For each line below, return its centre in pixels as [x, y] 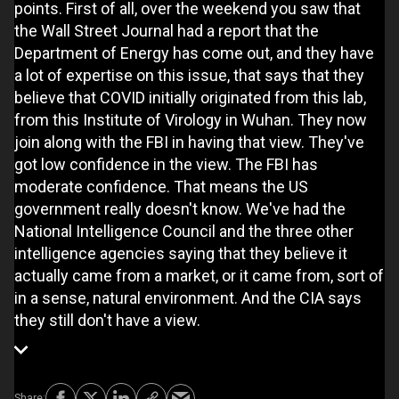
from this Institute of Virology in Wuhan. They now [191, 119]
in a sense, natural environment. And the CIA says [188, 297]
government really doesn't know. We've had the [180, 208]
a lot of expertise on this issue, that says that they [189, 75]
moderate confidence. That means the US [161, 186]
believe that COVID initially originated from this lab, [190, 97]
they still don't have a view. [107, 320]
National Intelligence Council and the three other [184, 231]
